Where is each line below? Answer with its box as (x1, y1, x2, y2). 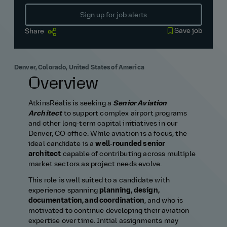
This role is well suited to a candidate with (28, 176, 170, 184)
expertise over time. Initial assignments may (28, 217, 179, 225)
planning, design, (99, 186, 160, 195)
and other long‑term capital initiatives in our (28, 120, 178, 128)
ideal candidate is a (28, 140, 96, 148)
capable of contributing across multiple (61, 150, 196, 158)
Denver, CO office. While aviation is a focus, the (28, 130, 187, 138)
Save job (174, 27, 203, 35)
